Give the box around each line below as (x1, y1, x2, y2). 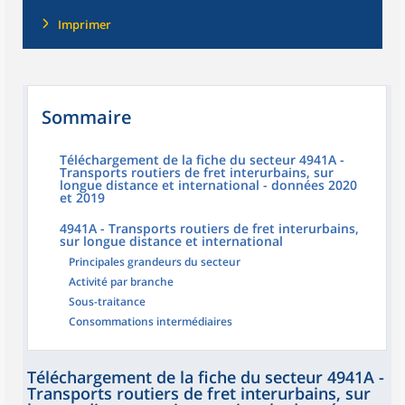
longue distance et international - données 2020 (60, 176, 357, 193)
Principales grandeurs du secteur (69, 254, 240, 269)
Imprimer (58, 16, 111, 33)
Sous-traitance (69, 294, 146, 309)
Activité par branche (69, 274, 174, 289)
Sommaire (42, 105, 132, 129)
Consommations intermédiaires (69, 314, 232, 329)
